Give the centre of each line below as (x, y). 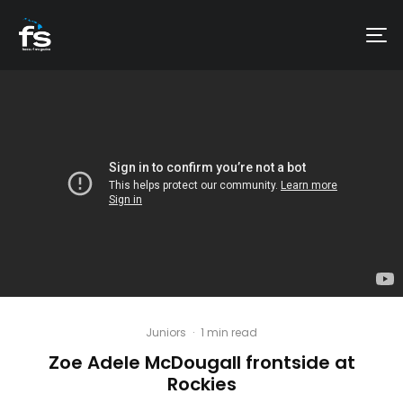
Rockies (201, 384)
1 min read (229, 332)
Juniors (166, 332)
